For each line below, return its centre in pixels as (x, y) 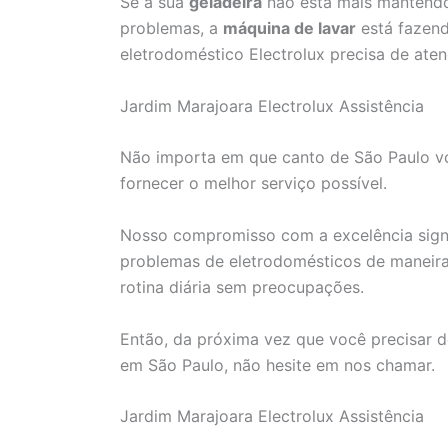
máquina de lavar (289, 28)
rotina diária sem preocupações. (242, 286)
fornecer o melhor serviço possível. (253, 183)
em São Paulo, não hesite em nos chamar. (277, 364)
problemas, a (171, 28)
